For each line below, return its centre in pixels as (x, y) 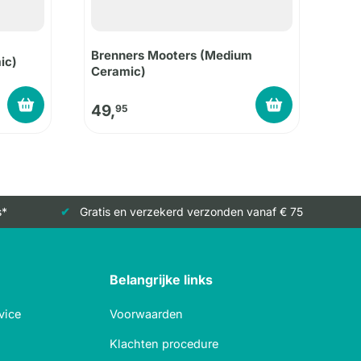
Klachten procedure (164, 344)
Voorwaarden (146, 314)
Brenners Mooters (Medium (172, 55)
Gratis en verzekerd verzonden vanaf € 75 (191, 212)
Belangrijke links (161, 280)
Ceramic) (118, 71)
